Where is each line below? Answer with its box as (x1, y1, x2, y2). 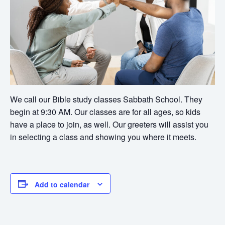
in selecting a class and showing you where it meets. (10, 131, 196, 143)
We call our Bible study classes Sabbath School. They (10, 93, 202, 105)
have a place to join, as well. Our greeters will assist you (10, 118, 208, 130)
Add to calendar (35, 179, 89, 190)
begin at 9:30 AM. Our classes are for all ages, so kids (10, 105, 200, 118)
